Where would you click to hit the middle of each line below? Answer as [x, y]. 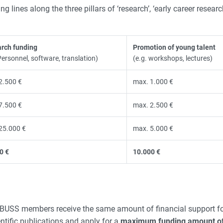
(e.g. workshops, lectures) [173, 58]
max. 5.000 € [153, 128]
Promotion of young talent [174, 47]
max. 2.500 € [153, 105]
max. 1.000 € [153, 81]
